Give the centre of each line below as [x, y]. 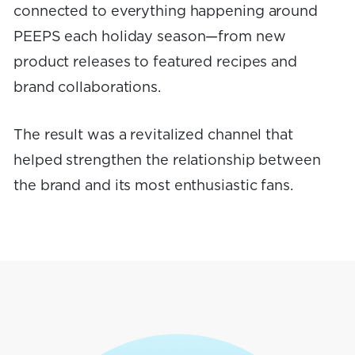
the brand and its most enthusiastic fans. [153, 186]
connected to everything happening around [166, 11]
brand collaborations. [87, 88]
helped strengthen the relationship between [167, 160]
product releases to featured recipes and [155, 62]
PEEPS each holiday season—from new [150, 37]
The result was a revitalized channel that [153, 135]
